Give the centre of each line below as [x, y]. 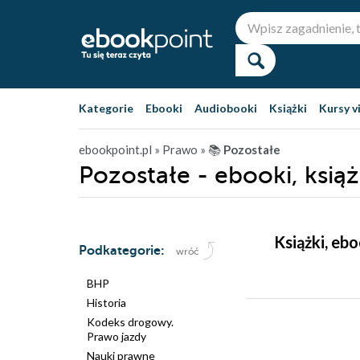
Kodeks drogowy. [130, 322]
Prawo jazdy [117, 336]
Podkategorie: [123, 251]
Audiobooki [226, 108]
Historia [106, 303]
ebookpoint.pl [115, 149]
